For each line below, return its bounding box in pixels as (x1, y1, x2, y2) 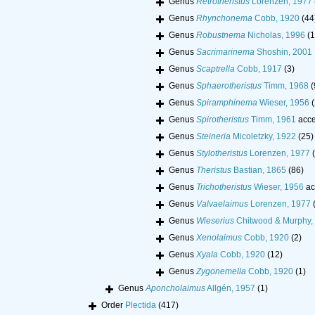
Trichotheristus (196, 182, 252, 193)
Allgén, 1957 (205, 283, 255, 294)
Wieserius (196, 216, 234, 226)
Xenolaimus (196, 233, 242, 243)
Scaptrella (196, 64, 235, 75)
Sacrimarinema (196, 47, 255, 58)
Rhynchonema (196, 13, 252, 24)
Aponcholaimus (146, 283, 205, 294)
